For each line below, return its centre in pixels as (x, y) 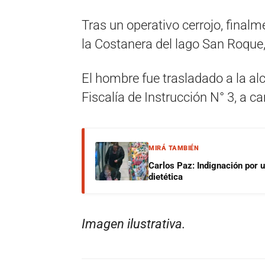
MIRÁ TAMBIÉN (174, 148)
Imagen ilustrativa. (134, 224)
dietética (166, 177)
